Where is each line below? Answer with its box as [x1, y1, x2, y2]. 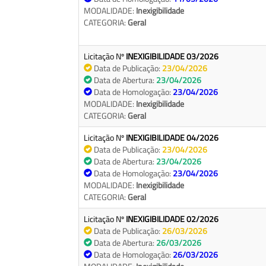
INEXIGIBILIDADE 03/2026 [126, 50, 218, 63]
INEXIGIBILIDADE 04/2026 [126, 131, 218, 144]
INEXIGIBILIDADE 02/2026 [126, 213, 218, 226]
